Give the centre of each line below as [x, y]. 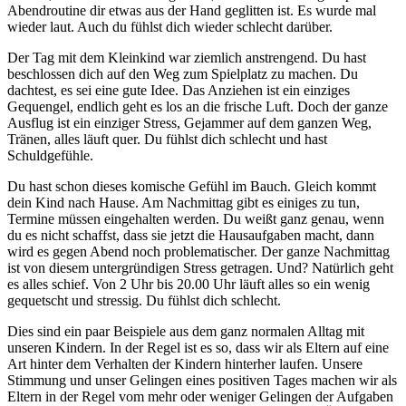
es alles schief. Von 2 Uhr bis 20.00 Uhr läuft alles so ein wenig [188, 284]
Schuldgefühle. [50, 155]
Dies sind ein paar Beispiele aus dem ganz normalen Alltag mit [186, 331]
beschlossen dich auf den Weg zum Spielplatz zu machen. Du [183, 73]
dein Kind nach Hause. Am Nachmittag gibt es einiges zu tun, [184, 202]
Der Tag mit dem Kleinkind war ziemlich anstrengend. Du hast [187, 57]
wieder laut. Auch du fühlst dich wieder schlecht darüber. [170, 26]
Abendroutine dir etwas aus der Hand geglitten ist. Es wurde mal [192, 10]
